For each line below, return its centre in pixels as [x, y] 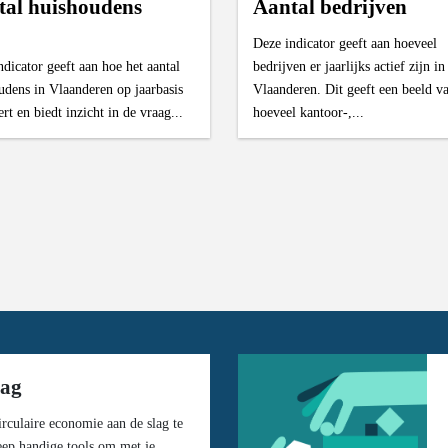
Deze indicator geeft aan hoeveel [344, 42]
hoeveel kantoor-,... [308, 111]
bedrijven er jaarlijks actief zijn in [348, 65]
